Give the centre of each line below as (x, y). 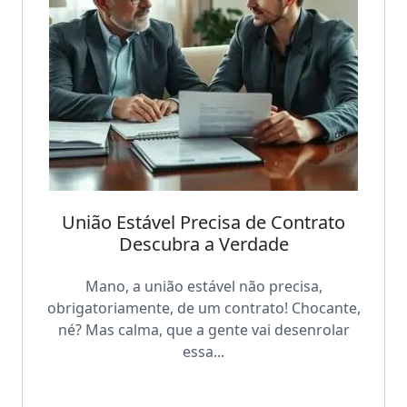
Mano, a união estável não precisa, (203, 287)
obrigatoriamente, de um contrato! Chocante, (203, 308)
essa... (203, 352)
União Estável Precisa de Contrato (203, 222)
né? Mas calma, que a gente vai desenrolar (203, 330)
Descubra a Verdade (203, 243)
